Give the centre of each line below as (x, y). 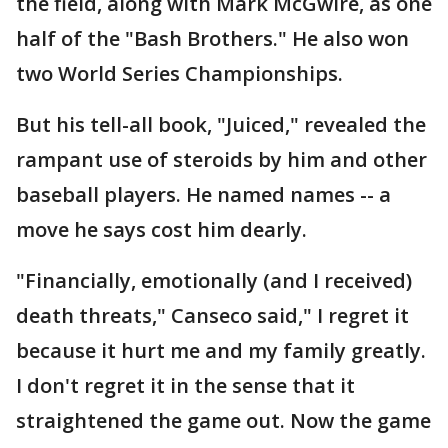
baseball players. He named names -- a (203, 194)
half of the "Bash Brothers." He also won (212, 38)
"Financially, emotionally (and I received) (214, 280)
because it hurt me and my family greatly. (221, 350)
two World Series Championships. (179, 73)
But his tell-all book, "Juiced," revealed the (221, 124)
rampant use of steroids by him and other (221, 159)
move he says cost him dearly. (161, 229)
